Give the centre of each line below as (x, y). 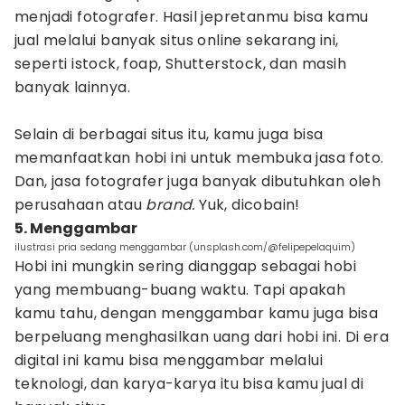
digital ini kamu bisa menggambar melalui (169, 360)
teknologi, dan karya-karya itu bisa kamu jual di (189, 384)
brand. (173, 205)
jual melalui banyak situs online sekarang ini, (177, 40)
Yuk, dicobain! (250, 205)
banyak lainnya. (73, 87)
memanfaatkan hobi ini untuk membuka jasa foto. (199, 158)
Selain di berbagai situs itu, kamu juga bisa (169, 134)
